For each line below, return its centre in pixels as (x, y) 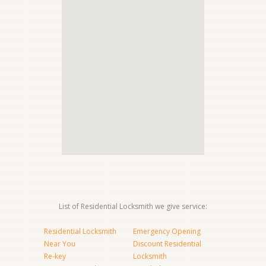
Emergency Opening (167, 231)
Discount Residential (167, 244)
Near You (60, 244)
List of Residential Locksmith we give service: (133, 206)
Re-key (55, 256)
